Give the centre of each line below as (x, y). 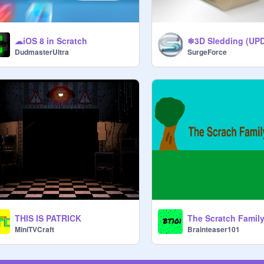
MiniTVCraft (34, 229)
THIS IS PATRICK (48, 218)
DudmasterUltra (42, 52)
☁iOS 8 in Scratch (51, 41)
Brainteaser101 (214, 229)
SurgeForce (207, 52)
